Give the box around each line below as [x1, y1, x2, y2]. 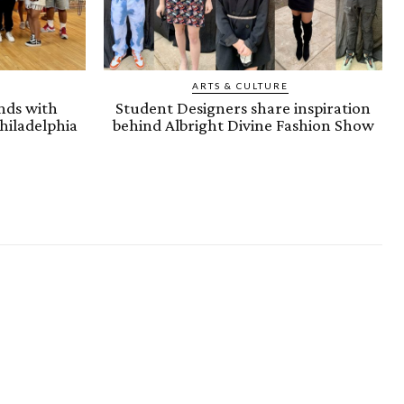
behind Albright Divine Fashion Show [112, 115, 374, 134]
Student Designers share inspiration [115, 97, 371, 117]
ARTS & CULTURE [192, 79, 289, 91]
